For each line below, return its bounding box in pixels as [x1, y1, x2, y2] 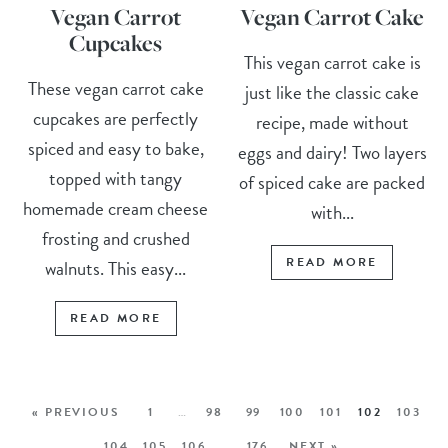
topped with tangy [49, 164, 183, 194]
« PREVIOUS [32, 403, 120, 422]
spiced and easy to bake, [27, 134, 204, 164]
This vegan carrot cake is [243, 48, 421, 78]
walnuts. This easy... [45, 254, 187, 284]
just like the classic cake [245, 78, 420, 108]
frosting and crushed [41, 224, 190, 254]
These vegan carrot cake [27, 74, 204, 104]
